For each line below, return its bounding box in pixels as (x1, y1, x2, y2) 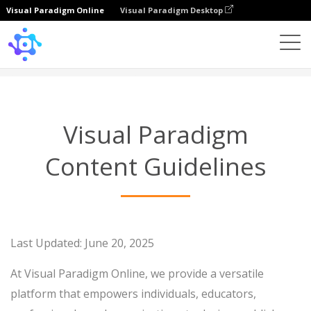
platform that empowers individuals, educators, (10, 286, 256, 301)
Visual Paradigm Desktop (120, 5, 225, 15)
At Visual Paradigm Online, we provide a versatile (10, 266, 264, 281)
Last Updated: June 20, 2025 (10, 235, 154, 251)
